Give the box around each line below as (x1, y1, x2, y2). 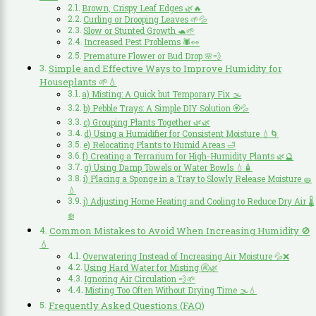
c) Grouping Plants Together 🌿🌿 (83, 116, 211, 128)
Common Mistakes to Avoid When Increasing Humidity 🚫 (49, 224, 310, 237)
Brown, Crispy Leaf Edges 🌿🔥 (82, 2, 202, 13)
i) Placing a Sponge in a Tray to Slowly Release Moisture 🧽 (83, 173, 312, 184)
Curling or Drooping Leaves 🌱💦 (83, 13, 208, 25)
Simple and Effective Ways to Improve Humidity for (48, 61, 282, 75)
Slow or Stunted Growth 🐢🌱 (83, 25, 195, 36)
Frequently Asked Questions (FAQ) (48, 298, 205, 312)
